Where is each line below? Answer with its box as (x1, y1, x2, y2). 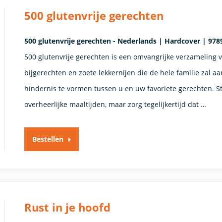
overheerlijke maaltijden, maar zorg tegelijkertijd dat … (24, 99, 207, 109)
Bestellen (32, 134, 64, 144)
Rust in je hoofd (24, 200, 111, 215)
